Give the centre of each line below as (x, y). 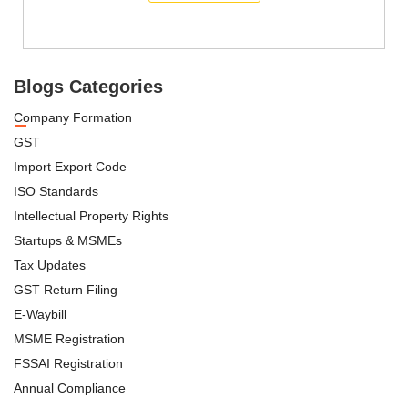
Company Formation (73, 117)
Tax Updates (50, 265)
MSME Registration (69, 338)
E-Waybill (40, 314)
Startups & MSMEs (68, 240)
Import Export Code (70, 166)
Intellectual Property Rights (91, 215)
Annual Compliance (70, 388)
